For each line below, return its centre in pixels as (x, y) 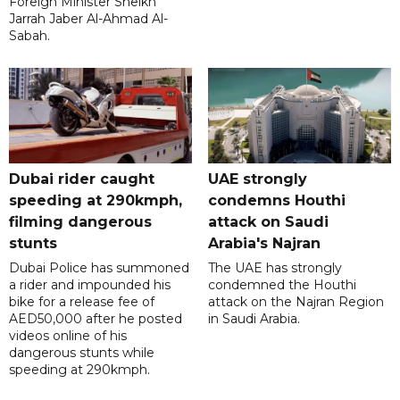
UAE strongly (257, 179)
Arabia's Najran (264, 243)
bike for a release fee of (82, 301)
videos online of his (68, 335)
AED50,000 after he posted (96, 318)
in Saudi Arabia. (254, 318)
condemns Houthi (276, 200)
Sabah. (29, 35)
